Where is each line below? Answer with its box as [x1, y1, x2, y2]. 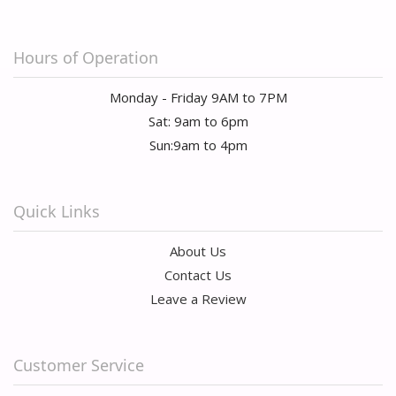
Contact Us [164, 265, 232, 284]
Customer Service [13, 354, 144, 376]
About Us [170, 241, 226, 260]
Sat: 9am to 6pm [148, 111, 248, 130]
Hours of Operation [13, 46, 158, 68]
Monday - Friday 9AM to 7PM [109, 88, 287, 106]
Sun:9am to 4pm [148, 135, 247, 154]
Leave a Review [149, 289, 247, 308]
